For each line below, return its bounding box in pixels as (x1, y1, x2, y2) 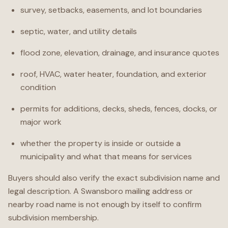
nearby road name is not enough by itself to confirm (8, 199, 202, 210)
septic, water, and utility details (20, 26, 137, 37)
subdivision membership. (8, 212, 99, 223)
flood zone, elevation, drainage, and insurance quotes (20, 47, 219, 58)
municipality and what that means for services (20, 151, 192, 162)
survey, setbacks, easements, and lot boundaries (20, 5, 202, 15)
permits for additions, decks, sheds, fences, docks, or (20, 103, 217, 114)
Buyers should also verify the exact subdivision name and (8, 173, 220, 183)
